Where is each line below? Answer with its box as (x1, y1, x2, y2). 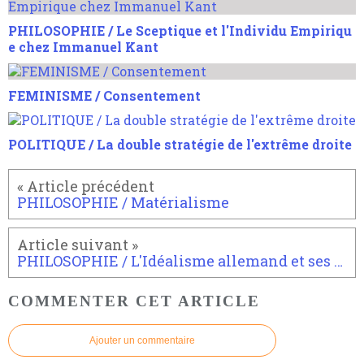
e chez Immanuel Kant (8, 37, 158, 55)
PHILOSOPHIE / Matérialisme (17, 192, 229, 212)
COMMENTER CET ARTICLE (8, 292, 260, 310)
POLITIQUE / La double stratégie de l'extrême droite (8, 135, 352, 153)
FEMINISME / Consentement (8, 86, 201, 104)
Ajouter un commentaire (89, 335, 195, 347)
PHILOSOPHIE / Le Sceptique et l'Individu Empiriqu (8, 21, 352, 39)
